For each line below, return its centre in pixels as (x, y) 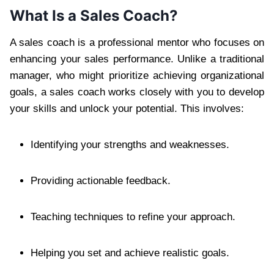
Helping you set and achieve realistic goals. (130, 253)
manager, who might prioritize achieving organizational (137, 75)
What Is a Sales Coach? (94, 15)
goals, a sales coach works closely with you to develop (137, 92)
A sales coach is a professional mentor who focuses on (137, 42)
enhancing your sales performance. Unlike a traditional (137, 59)
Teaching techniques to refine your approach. (133, 217)
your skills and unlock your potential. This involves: (127, 108)
